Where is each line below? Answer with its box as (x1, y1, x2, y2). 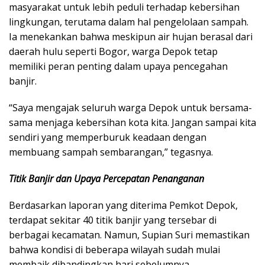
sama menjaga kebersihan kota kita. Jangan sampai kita (9, 116, 256, 130)
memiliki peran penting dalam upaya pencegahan (9, 60, 228, 73)
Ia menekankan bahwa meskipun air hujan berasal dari (9, 30, 253, 44)
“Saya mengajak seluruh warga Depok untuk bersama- (9, 101, 252, 115)
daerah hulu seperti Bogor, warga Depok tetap (9, 45, 218, 59)
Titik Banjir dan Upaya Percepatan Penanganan (9, 172, 204, 186)
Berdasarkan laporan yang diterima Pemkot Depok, (9, 199, 238, 212)
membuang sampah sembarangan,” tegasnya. (9, 146, 213, 159)
